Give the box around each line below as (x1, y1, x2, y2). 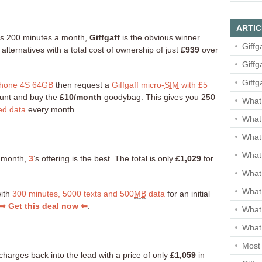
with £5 (179, 80, 208, 89)
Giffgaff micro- (112, 80, 164, 89)
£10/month (60, 92, 102, 102)
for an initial (165, 188, 210, 198)
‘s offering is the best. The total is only (33, 153, 175, 163)
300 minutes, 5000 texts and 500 (12, 188, 134, 198)
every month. (26, 104, 77, 114)
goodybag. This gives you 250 (102, 92, 215, 102)
